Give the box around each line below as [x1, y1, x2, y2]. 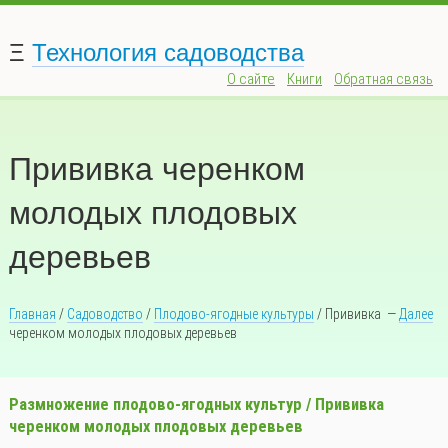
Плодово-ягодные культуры [153, 306, 314, 323]
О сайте [227, 70, 276, 89]
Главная [8, 306, 56, 323]
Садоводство [66, 306, 143, 323]
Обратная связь [334, 70, 434, 89]
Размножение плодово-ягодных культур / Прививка [8, 394, 384, 414]
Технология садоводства [31, 39, 304, 67]
